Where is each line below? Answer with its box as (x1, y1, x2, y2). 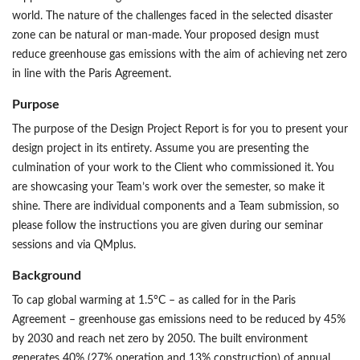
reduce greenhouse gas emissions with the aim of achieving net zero (12, 49, 347, 61)
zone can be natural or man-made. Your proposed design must (12, 30, 319, 42)
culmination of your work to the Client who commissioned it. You (12, 162, 334, 174)
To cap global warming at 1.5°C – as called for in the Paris (12, 295, 296, 307)
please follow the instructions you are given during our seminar (12, 220, 323, 232)
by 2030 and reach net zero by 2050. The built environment (12, 333, 308, 346)
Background (12, 269, 81, 283)
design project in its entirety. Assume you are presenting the (12, 143, 309, 155)
